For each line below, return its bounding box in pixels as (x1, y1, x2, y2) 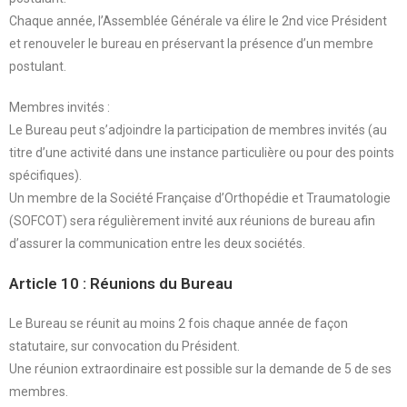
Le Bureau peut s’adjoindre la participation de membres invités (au (9, 122, 387, 137)
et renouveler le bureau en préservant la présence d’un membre (9, 35, 373, 51)
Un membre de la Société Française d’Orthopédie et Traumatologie (9, 190, 391, 205)
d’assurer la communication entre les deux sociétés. (9, 235, 305, 251)
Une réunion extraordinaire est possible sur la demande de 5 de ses (9, 361, 392, 376)
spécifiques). (9, 167, 82, 183)
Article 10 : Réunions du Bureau (9, 273, 233, 293)
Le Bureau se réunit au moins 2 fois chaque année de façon (9, 315, 348, 331)
